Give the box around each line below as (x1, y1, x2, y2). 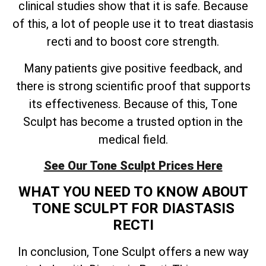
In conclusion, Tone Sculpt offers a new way (18, 244, 248, 259)
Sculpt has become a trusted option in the (23, 114, 243, 129)
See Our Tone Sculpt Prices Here (43, 159, 223, 173)
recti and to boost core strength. (47, 34, 219, 49)
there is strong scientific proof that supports (15, 78, 251, 93)
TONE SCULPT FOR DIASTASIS (31, 199, 235, 217)
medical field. (98, 132, 168, 147)
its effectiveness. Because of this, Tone (28, 96, 237, 111)
